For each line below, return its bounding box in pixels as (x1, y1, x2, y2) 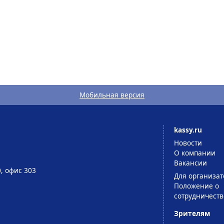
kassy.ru (173, 125, 202, 135)
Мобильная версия (79, 89, 144, 99)
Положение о (173, 181, 219, 191)
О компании (173, 148, 215, 158)
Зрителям (173, 208, 210, 218)
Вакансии (173, 158, 207, 168)
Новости (173, 138, 202, 148)
